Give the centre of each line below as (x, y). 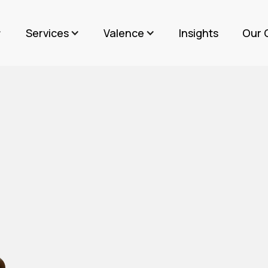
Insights (199, 33)
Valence (124, 33)
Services (48, 33)
